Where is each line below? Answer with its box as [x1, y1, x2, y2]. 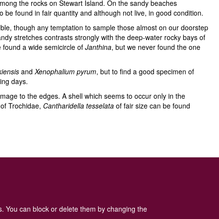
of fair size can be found [114, 101, 190, 110]
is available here [21, 175, 73, 184]
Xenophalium [35, 66, 75, 76]
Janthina [85, 42, 111, 52]
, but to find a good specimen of [96, 66, 194, 76]
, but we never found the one [111, 42, 200, 52]
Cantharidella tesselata [43, 101, 114, 110]
